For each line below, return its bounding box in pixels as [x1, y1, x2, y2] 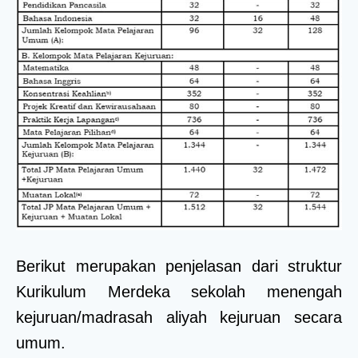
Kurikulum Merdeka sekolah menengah [16, 283, 342, 301]
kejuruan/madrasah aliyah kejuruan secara [16, 308, 342, 327]
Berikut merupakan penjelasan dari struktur [16, 257, 342, 276]
